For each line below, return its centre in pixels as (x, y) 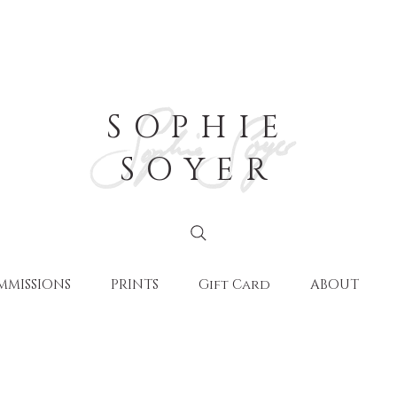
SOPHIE (198, 128)
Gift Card (234, 285)
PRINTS (135, 285)
